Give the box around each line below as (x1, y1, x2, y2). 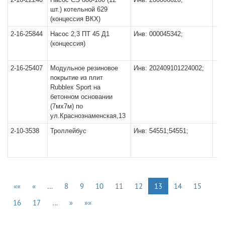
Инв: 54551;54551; (134, 127, 188, 135)
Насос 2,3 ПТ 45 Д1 (50, 30, 109, 38)
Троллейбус (50, 127, 86, 135)
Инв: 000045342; (134, 30, 183, 38)
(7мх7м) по (50, 102, 83, 110)
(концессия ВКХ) (50, 15, 100, 23)
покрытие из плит (50, 73, 103, 81)
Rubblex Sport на (50, 83, 100, 91)
